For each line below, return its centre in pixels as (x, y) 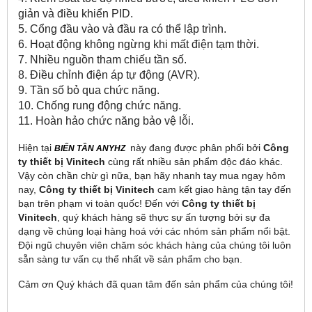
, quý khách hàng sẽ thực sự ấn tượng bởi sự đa (164, 218)
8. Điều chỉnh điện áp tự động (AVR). (109, 75)
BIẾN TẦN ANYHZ (90, 149)
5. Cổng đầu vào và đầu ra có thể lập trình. (122, 29)
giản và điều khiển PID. (76, 14)
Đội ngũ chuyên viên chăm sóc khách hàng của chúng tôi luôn (155, 245)
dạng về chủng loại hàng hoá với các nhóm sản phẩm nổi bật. (154, 232)
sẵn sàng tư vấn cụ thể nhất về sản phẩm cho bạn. (130, 259)
